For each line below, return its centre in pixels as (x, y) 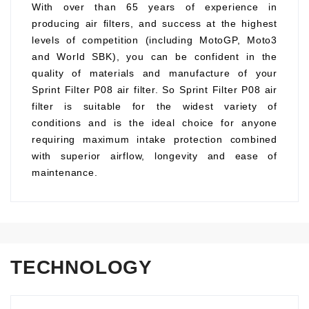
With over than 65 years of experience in (154, 7)
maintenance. (65, 172)
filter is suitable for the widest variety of (154, 106)
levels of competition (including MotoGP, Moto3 (154, 40)
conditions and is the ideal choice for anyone (154, 123)
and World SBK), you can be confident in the (154, 57)
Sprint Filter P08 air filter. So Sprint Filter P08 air (154, 90)
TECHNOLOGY (81, 267)
